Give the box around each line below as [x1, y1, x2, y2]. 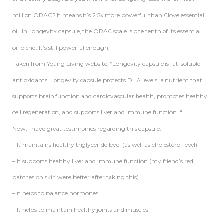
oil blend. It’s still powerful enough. [12, 44, 110, 52]
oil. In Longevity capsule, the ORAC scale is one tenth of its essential [12, 27, 201, 35]
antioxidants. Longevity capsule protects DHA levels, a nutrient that [12, 76, 202, 84]
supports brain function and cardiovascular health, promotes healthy [12, 92, 207, 100]
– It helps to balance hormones [12, 190, 98, 197]
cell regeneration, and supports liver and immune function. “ [12, 109, 182, 116]
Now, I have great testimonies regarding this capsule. [12, 125, 161, 133]
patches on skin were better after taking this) [12, 173, 138, 181]
